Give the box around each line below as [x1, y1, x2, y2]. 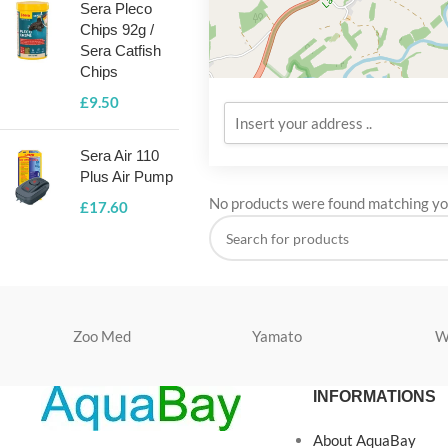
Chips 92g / [80, 21, 154, 38]
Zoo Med [73, 327, 132, 345]
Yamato [251, 327, 302, 345]
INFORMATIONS [312, 388, 436, 405]
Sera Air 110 [80, 147, 159, 164]
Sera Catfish [80, 42, 161, 59]
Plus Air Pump [80, 168, 173, 185]
